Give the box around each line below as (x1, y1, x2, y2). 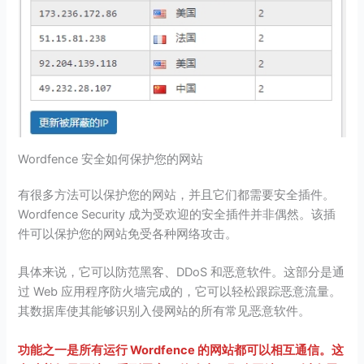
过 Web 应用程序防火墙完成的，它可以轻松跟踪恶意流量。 (18, 284, 342, 300)
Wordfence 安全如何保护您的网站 (18, 152, 204, 167)
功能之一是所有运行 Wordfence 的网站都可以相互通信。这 (18, 342, 344, 357)
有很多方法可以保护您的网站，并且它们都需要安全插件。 (18, 188, 336, 203)
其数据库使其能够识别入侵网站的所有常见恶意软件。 (18, 304, 311, 319)
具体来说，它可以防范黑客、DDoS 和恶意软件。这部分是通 (18, 265, 345, 280)
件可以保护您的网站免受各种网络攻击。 (18, 227, 238, 242)
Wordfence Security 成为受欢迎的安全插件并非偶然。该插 (18, 207, 336, 223)
